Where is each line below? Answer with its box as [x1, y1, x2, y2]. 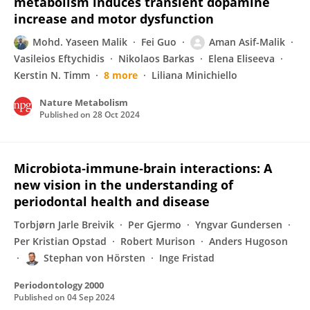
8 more [104, 69, 138, 82]
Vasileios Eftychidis [14, 52, 104, 65]
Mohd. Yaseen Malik [33, 35, 127, 48]
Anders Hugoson [209, 235, 288, 248]
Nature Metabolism [39, 96, 128, 109]
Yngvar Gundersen [195, 218, 282, 231]
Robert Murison [120, 235, 195, 248]
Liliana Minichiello [152, 69, 237, 82]
